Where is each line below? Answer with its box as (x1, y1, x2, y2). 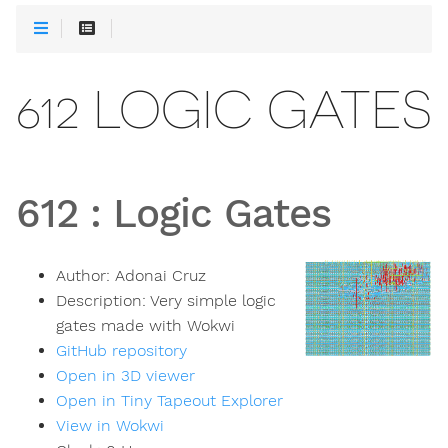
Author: (56, 266, 115, 286)
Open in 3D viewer (56, 366, 195, 386)
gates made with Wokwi (56, 316, 235, 336)
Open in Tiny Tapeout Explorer (56, 391, 283, 411)
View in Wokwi (56, 416, 164, 436)
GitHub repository (56, 341, 187, 361)
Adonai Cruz (115, 266, 206, 286)
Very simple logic (150, 291, 276, 311)
